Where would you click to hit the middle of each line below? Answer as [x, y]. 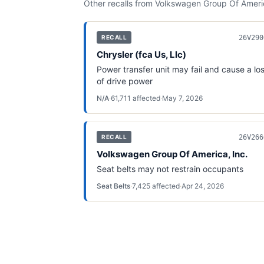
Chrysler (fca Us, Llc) [141, 55]
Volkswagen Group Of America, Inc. [172, 154]
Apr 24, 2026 [203, 186]
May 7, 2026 [182, 98]
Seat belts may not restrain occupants [170, 169]
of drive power [125, 81]
